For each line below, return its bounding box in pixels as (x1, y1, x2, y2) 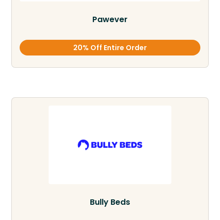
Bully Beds (90, 196, 130, 208)
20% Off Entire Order (73, 43, 147, 53)
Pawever (92, 14, 128, 26)
